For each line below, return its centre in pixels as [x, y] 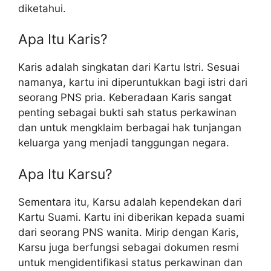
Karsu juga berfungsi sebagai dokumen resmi [129, 247]
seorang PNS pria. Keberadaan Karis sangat [125, 98]
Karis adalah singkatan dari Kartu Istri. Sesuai [129, 67]
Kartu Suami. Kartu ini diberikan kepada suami [131, 217]
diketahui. [42, 8]
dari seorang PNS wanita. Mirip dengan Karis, [129, 232]
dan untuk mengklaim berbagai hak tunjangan [130, 128]
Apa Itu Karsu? [65, 174]
